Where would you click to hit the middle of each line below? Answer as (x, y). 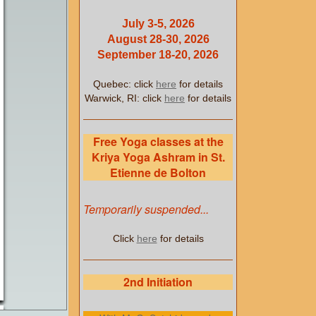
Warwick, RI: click (124, 98)
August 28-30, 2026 (158, 39)
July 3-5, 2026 (158, 24)
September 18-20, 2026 (158, 55)
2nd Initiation (158, 282)
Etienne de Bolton (158, 172)
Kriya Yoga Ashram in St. (158, 157)
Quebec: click (124, 84)
